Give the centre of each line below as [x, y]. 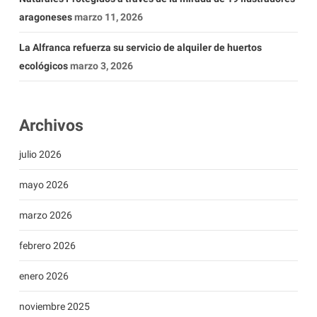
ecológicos [43, 66]
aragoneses [45, 17]
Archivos [51, 126]
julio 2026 [40, 155]
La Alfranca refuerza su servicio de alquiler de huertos [140, 48]
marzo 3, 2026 [101, 66]
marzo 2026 [45, 215]
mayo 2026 [44, 185]
